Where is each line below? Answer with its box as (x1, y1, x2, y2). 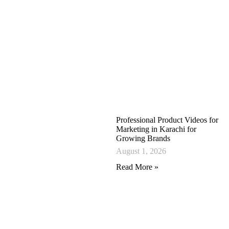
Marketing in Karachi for (116, 125, 197, 134)
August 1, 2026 (116, 147, 167, 156)
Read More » (116, 163, 159, 172)
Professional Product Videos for (116, 116, 219, 125)
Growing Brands (116, 134, 171, 143)
